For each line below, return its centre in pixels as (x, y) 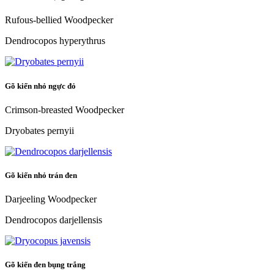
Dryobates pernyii (39, 130)
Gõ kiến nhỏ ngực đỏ (41, 86)
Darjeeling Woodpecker (51, 199)
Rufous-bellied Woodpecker (59, 20)
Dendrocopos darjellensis (54, 220)
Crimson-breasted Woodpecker (65, 109)
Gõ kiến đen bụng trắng (46, 265)
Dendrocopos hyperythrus (55, 41)
